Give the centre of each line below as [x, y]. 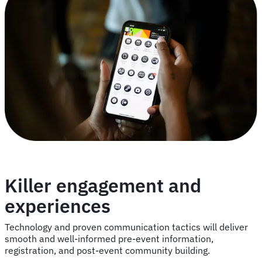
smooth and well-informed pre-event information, [109, 239]
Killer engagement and [103, 186]
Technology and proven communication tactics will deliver [126, 227]
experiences [58, 206]
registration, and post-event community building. [107, 251]
